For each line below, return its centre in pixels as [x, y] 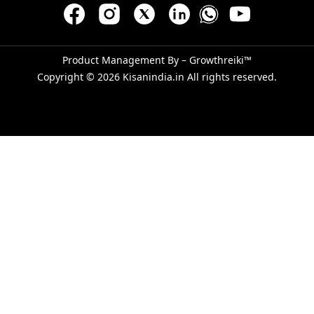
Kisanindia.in [153, 77]
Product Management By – [126, 60]
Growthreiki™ [220, 60]
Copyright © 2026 [80, 77]
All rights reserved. [231, 77]
